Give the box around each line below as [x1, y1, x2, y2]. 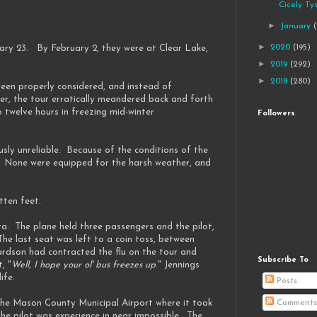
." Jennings [156, 260, 200, 270]
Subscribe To [258, 256, 309, 265]
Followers [258, 110, 295, 118]
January [280, 22, 314, 31]
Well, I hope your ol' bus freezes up [11, 260, 156, 270]
